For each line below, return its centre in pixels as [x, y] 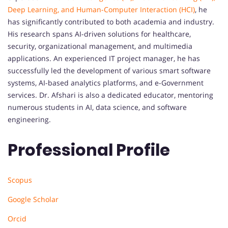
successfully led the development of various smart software [109, 71]
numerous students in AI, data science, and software [97, 107]
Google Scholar [33, 199]
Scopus [20, 180]
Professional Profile [89, 150]
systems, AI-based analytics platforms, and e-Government [106, 83]
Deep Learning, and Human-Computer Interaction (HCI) [101, 10]
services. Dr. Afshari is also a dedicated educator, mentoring [110, 95]
